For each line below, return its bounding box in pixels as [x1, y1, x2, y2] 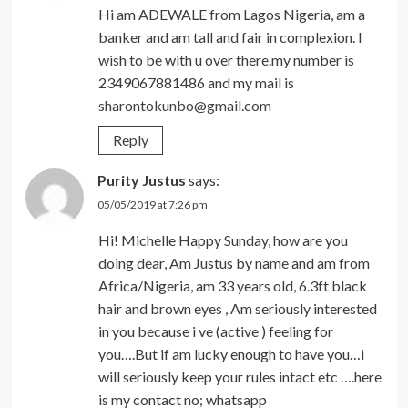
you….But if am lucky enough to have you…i [97, 344, 364, 362]
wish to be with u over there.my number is [97, 50, 354, 68]
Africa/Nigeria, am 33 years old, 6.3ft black [97, 276, 367, 294]
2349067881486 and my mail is [97, 73, 294, 91]
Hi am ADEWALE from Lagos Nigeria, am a [97, 5, 365, 23]
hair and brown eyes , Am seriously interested [97, 299, 377, 317]
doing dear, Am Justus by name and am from [97, 253, 370, 271]
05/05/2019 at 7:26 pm [97, 197, 208, 211]
